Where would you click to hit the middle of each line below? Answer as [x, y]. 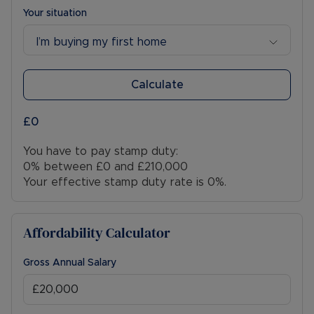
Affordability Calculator [97, 233]
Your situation [55, 14]
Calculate [157, 85]
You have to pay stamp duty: [101, 152]
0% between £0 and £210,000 [105, 167]
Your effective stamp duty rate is [115, 183]
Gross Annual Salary [70, 263]
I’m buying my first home [102, 42]
